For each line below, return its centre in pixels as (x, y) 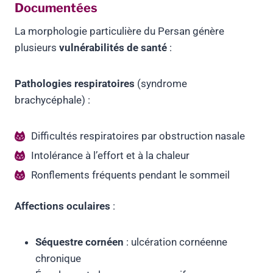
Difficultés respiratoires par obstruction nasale (138, 136)
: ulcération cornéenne (175, 242)
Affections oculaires (62, 206)
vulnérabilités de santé (113, 48)
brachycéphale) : (52, 100)
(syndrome (161, 84)
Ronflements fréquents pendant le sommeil (130, 175)
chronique (58, 259)
